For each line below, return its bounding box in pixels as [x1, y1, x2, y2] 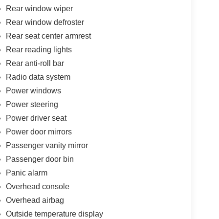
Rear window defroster [5, 18, 84, 26]
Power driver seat [5, 113, 66, 122]
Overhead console [5, 182, 69, 191]
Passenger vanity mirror [5, 141, 88, 150]
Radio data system [5, 72, 70, 81]
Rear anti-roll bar [5, 59, 64, 67]
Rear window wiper [5, 4, 73, 13]
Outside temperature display [5, 209, 103, 218]
